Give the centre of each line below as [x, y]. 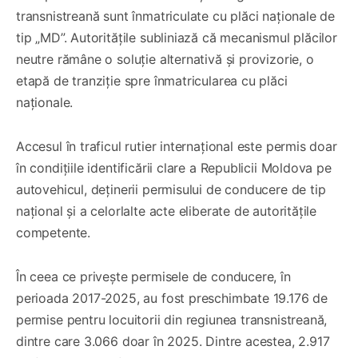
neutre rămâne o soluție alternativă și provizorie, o [165, 59]
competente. [54, 232]
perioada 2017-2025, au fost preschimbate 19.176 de [172, 298]
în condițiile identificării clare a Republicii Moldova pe [174, 167]
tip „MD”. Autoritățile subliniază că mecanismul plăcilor [177, 37]
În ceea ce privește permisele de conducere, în [153, 276]
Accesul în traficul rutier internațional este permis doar [177, 146]
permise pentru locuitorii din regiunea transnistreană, [172, 319]
